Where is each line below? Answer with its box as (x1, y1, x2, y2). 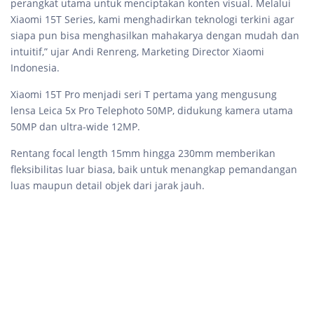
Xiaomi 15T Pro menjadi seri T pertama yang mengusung (11, 88, 277, 102)
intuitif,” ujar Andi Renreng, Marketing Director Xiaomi (11, 45, 264, 59)
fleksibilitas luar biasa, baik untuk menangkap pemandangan (11, 163, 297, 177)
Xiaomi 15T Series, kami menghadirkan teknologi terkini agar (11, 13, 294, 27)
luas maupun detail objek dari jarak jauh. (11, 179, 205, 193)
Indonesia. (11, 61, 60, 75)
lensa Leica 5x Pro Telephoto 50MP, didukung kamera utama (11, 104, 293, 118)
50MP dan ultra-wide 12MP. (11, 120, 143, 134)
